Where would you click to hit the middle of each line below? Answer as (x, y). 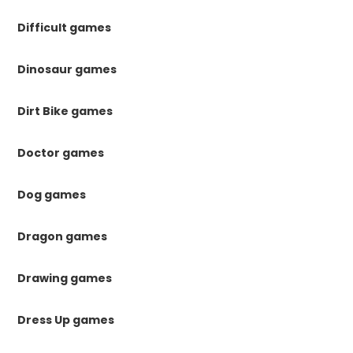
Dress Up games (66, 320)
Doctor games (61, 153)
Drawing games (65, 279)
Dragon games (63, 237)
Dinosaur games (67, 70)
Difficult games (65, 28)
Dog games (52, 195)
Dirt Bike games (65, 111)
